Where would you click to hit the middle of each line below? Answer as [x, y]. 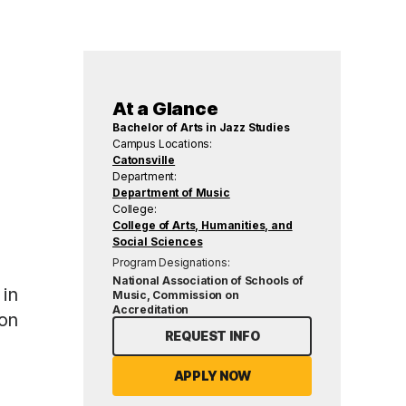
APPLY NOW [212, 375]
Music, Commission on [176, 295]
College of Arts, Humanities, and [203, 225]
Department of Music [171, 192]
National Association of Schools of [208, 280]
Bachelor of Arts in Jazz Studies [201, 127]
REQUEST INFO [212, 335]
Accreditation [151, 309]
